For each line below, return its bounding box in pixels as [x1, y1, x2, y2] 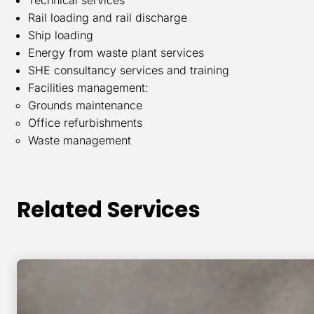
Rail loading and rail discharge [28, 10, 187, 25]
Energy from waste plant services [28, 45, 204, 60]
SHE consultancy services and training [28, 62, 229, 77]
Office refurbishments [28, 115, 142, 130]
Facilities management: [28, 80, 149, 95]
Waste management [28, 132, 131, 147]
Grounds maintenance [28, 97, 146, 112]
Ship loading [28, 27, 93, 42]
